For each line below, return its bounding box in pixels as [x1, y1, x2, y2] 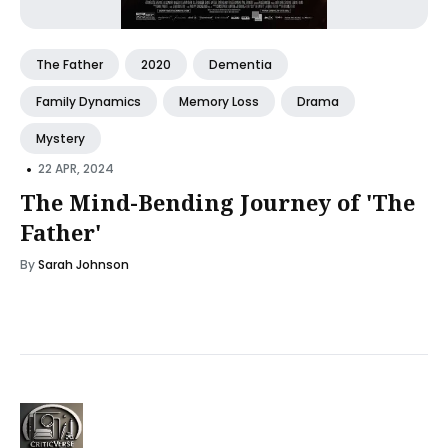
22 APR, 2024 [38, 160, 114, 178]
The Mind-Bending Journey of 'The [20, 186, 415, 217]
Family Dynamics [36, 92, 141, 110]
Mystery [36, 129, 85, 147]
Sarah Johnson [38, 255, 129, 273]
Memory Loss [179, 92, 259, 110]
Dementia [209, 55, 272, 73]
